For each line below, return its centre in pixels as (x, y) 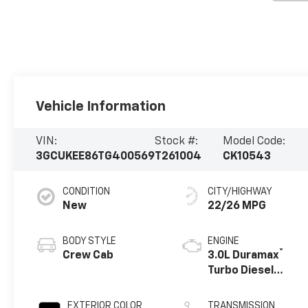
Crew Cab (88, 256)
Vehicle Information (101, 106)
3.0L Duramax (244, 256)
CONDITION (87, 192)
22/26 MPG (237, 207)
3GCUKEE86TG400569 (96, 157)
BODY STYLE (90, 242)
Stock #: (177, 142)
